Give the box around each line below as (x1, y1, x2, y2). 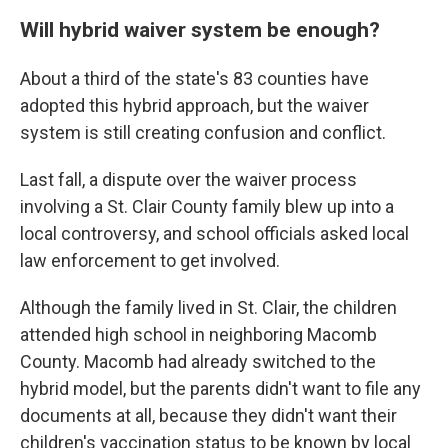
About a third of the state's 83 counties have (20, 68, 369, 89)
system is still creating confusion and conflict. (20, 122, 386, 143)
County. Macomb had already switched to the (20, 351, 376, 372)
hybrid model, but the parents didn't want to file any (20, 378, 421, 399)
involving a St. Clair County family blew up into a (20, 196, 394, 217)
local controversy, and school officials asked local (20, 223, 409, 244)
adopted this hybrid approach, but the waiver (20, 95, 369, 116)
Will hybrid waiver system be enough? (20, 17, 380, 42)
